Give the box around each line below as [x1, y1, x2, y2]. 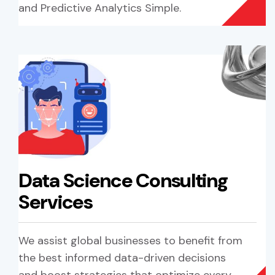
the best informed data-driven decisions [18, 250, 226, 266]
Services [18, 189, 93, 215]
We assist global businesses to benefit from [18, 233, 242, 249]
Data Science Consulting [18, 168, 228, 194]
